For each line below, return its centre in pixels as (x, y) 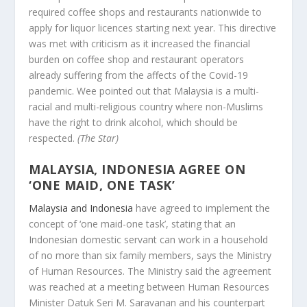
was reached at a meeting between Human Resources (149, 286)
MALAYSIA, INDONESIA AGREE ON (137, 169)
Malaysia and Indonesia (81, 208)
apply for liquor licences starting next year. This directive (153, 28)
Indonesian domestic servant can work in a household (149, 239)
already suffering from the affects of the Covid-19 (139, 75)
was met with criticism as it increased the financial (140, 44)
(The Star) (98, 138)
